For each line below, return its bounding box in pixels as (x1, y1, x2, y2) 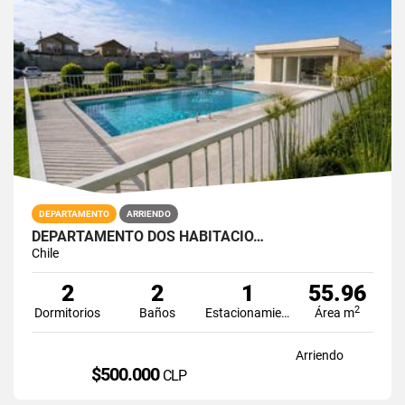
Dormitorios (34, 305, 101, 320)
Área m (315, 305, 355, 320)
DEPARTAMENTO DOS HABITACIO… (32, 227, 264, 245)
